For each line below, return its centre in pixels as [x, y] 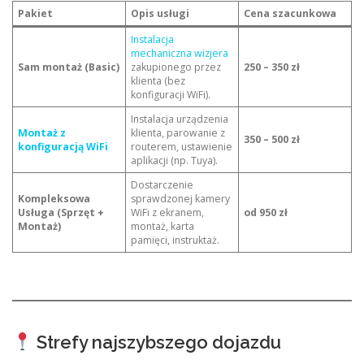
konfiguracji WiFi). [171, 95]
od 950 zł [266, 213]
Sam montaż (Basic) [69, 67]
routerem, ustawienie [182, 147]
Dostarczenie [162, 185]
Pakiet [36, 14]
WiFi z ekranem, [168, 213]
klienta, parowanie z [178, 133]
